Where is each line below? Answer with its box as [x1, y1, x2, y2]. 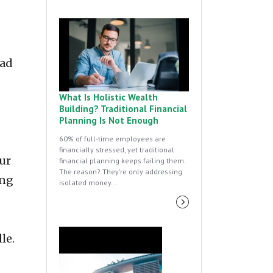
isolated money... [59, 178, 118, 188]
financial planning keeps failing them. [59, 156, 185, 166]
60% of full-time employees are [59, 134, 166, 144]
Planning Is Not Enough [59, 115, 158, 127]
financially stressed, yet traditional [59, 145, 174, 155]
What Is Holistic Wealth [59, 91, 158, 104]
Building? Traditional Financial [59, 103, 187, 115]
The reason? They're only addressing [59, 167, 182, 177]
